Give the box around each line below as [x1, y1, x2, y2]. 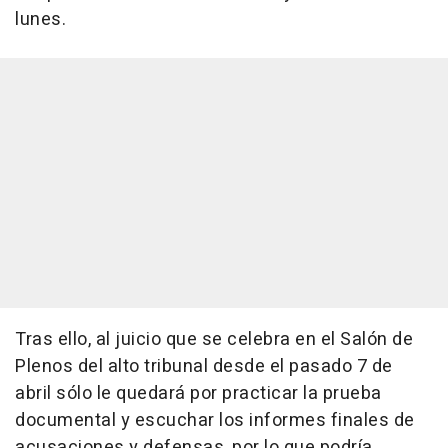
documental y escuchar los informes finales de [15, 406, 415, 434]
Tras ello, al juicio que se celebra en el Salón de [15, 325, 413, 353]
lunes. [15, 5, 66, 33]
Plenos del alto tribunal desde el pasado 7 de [15, 352, 393, 380]
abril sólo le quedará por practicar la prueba [15, 379, 382, 407]
